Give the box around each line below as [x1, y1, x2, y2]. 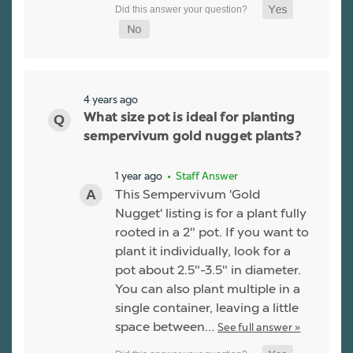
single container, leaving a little [115, 300, 299, 316]
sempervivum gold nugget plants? [84, 131, 301, 144]
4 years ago [84, 93, 138, 106]
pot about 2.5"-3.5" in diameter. [115, 262, 301, 278]
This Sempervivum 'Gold [115, 187, 260, 203]
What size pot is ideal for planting [84, 112, 295, 125]
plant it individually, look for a [115, 243, 291, 259]
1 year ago [115, 169, 162, 183]
